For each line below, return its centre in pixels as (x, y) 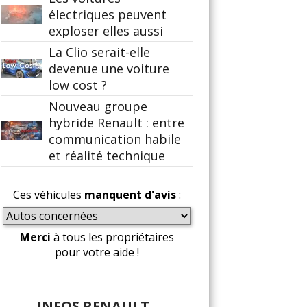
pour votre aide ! (97, 252)
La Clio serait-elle (99, 52)
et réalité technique (107, 156)
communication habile (115, 139)
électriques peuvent (108, 14)
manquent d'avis (130, 195)
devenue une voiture (109, 69)
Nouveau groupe (98, 106)
